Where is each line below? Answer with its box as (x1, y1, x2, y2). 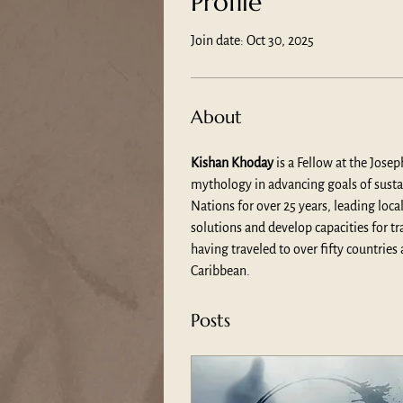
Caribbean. (191, 264, 250, 279)
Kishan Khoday (191, 156, 273, 171)
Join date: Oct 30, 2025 (191, 33, 314, 49)
